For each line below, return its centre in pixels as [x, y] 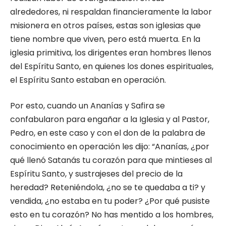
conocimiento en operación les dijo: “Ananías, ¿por [110, 147]
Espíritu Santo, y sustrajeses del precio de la [96, 174]
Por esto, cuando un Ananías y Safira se [88, 106]
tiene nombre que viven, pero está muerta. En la [105, 39]
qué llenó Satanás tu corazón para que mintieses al [111, 160]
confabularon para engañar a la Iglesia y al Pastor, [110, 119]
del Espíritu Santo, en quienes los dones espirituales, [112, 66]
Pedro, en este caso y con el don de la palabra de [108, 133]
